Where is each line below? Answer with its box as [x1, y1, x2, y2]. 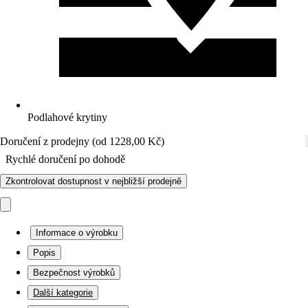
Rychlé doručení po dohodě [5, 153, 125, 165]
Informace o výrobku [36, 228, 118, 238]
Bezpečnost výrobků [33, 267, 115, 278]
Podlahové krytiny [27, 111, 107, 123]
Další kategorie [33, 287, 93, 298]
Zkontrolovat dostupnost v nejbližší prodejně [5, 176, 181, 186]
